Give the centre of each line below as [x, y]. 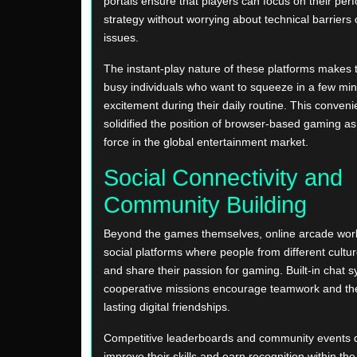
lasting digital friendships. [167, 307]
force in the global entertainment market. [206, 142]
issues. [121, 38]
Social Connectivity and [223, 178]
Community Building [205, 205]
